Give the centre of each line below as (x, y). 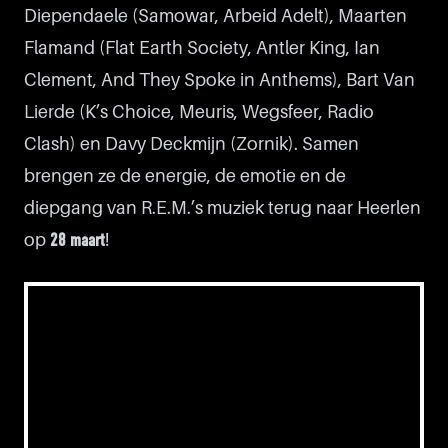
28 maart (77, 241)
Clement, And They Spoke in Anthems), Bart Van (219, 80)
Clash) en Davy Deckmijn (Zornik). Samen (191, 144)
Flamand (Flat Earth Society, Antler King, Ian (202, 48)
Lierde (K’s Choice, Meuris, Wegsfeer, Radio (199, 112)
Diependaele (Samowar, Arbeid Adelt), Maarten (215, 16)
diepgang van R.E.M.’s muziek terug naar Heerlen (222, 208)
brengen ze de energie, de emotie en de (185, 176)
